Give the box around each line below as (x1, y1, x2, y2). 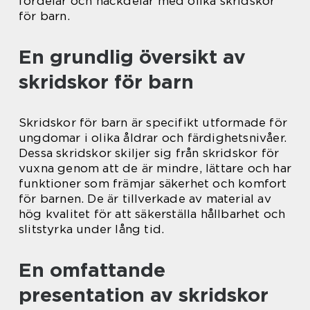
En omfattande (19, 258, 165, 282)
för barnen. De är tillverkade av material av (19, 192, 271, 206)
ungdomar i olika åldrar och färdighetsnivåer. (19, 131, 287, 145)
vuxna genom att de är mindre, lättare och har (19, 161, 292, 175)
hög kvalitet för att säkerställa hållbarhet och (19, 207, 286, 221)
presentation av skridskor (19, 283, 268, 307)
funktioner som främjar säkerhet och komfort (19, 176, 287, 190)
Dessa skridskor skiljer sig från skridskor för (19, 146, 280, 160)
